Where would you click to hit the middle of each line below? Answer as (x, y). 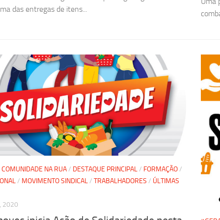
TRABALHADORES (120, 181)
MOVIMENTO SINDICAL (55, 181)
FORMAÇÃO (161, 169)
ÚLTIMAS (166, 181)
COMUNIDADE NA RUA (34, 169)
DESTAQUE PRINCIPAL (105, 169)
